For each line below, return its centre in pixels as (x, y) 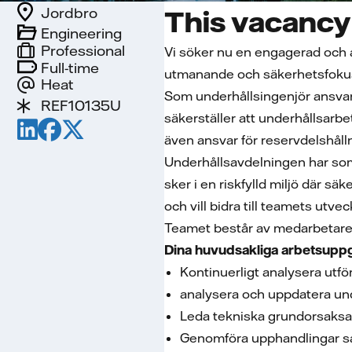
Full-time (70, 68)
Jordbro (69, 13)
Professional (83, 51)
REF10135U (81, 106)
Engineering (81, 33)
